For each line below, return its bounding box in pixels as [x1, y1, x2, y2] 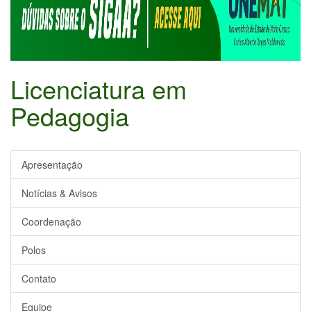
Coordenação [22, 215, 81, 229]
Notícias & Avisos [22, 186, 97, 201]
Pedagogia [10, 98, 129, 134]
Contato [22, 271, 56, 286]
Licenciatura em [10, 71, 187, 107]
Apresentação [22, 158, 83, 172]
